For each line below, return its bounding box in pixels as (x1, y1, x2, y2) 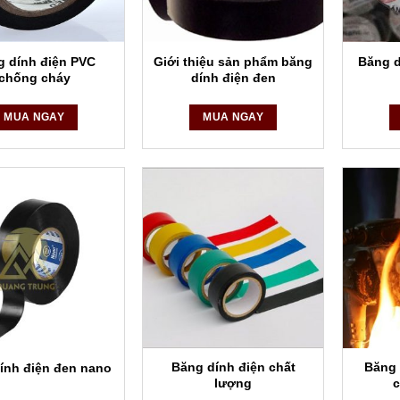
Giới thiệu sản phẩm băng (154, 54, 313, 69)
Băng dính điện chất (171, 360, 296, 375)
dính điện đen (190, 70, 276, 85)
